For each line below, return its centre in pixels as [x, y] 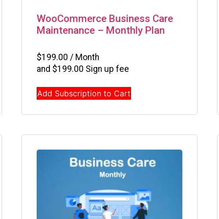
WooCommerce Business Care [105, 19]
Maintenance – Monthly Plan [101, 31]
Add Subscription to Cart [84, 93]
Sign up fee [106, 69]
